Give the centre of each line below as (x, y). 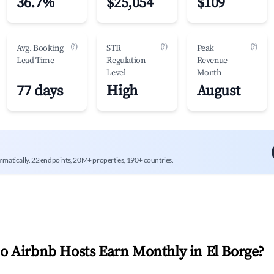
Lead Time (35, 61)
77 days (40, 91)
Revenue (212, 61)
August (218, 91)
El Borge (232, 252)
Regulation (126, 61)
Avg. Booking (40, 48)
